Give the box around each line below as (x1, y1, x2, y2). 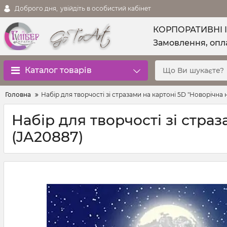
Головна (5, 91, 31, 98)
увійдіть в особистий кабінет (60, 5, 151, 12)
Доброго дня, (15, 5, 58, 12)
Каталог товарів (25, 65, 92, 75)
